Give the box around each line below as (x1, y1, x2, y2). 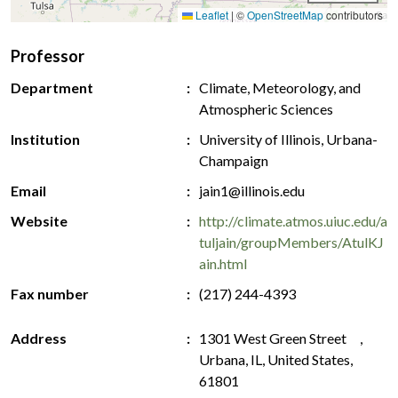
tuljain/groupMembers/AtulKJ (199, 234, 384, 251)
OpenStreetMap (247, 7, 323, 23)
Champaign (199, 152, 268, 170)
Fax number (11, 285, 89, 303)
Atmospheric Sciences (199, 100, 333, 118)
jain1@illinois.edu (199, 182, 305, 200)
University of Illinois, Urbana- (199, 131, 378, 148)
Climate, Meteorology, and (199, 79, 361, 97)
